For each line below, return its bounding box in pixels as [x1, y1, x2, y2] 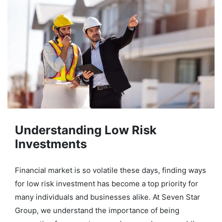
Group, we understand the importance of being [15, 206, 179, 216]
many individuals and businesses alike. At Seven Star [15, 192, 200, 202]
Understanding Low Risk [15, 123, 157, 138]
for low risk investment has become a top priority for [15, 179, 198, 189]
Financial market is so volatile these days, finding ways [15, 166, 206, 175]
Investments [15, 137, 87, 152]
